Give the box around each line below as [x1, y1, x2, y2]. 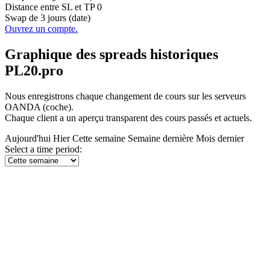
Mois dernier [196, 133, 244, 144]
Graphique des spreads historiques [5, 46, 218, 63]
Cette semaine [72, 133, 128, 144]
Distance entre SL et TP [5, 2, 95, 13]
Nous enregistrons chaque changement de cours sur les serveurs [5, 91, 246, 102]
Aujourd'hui [5, 133, 53, 144]
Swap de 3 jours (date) [5, 13, 90, 24]
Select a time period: [5, 144, 82, 155]
